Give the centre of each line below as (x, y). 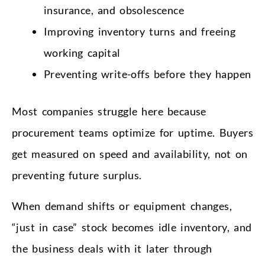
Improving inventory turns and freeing (140, 31)
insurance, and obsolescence (114, 10)
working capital (82, 52)
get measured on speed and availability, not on (130, 153)
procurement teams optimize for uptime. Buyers (132, 132)
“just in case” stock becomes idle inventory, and (132, 227)
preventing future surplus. (77, 175)
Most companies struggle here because (109, 111)
